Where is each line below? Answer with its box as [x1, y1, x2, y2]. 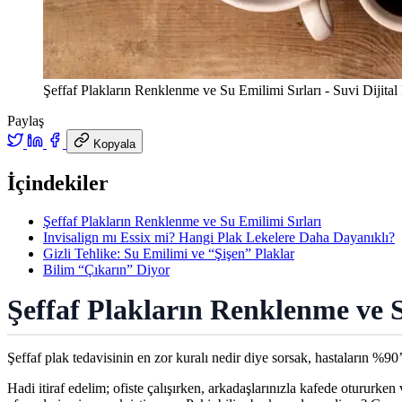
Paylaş [7, 112, 44, 128]
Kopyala [93, 136, 135, 151]
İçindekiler [7, 170, 109, 195]
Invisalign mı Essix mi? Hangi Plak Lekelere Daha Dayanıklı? [43, 229, 395, 245]
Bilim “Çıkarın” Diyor [43, 261, 170, 277]
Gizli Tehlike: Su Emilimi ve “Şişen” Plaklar [43, 245, 294, 261]
